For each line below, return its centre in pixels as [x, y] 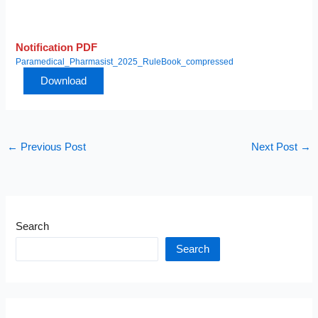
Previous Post [51, 147]
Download [64, 81]
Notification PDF [57, 47]
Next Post [276, 147]
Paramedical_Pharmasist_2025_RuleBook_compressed [125, 61]
